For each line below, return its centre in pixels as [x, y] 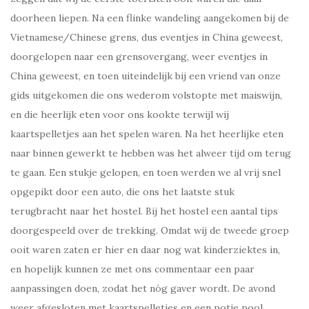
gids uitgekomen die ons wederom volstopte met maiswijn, [146, 96]
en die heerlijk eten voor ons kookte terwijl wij [120, 115]
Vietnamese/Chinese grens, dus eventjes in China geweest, [147, 38]
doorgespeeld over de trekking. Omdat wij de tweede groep [150, 231]
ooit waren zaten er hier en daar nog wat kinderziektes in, [145, 250]
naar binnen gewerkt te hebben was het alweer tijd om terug [151, 153]
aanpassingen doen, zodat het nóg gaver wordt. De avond [143, 289]
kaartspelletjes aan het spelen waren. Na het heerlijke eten [147, 134]
